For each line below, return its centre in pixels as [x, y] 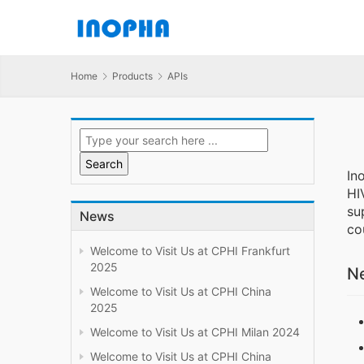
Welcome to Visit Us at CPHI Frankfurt [190, 251]
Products [132, 76]
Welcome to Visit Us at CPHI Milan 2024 [195, 332]
